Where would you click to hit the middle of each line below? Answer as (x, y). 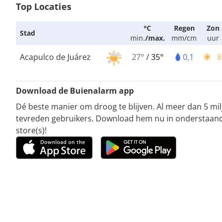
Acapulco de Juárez (55, 57)
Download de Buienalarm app (75, 91)
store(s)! (31, 130)
